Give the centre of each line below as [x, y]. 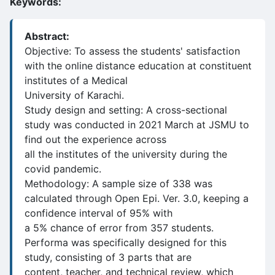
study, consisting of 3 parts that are [108, 257]
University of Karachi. [74, 95]
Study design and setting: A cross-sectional [126, 110]
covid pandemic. [63, 169]
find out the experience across [95, 139]
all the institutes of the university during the [126, 154]
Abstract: [47, 36]
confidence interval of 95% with [99, 213]
